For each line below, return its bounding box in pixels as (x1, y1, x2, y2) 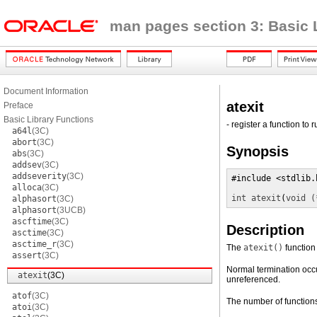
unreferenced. (226, 275, 280, 284)
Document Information (4, 86, 88, 96)
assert (12, 250, 42, 260)
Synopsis (226, 144, 289, 159)
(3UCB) (57, 205, 86, 215)
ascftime (12, 217, 52, 226)
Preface (4, 100, 33, 110)
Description (226, 222, 304, 238)
